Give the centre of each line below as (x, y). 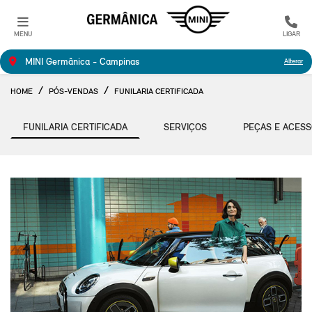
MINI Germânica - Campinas (81, 62)
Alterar (294, 61)
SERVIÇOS (185, 127)
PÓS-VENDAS (73, 91)
